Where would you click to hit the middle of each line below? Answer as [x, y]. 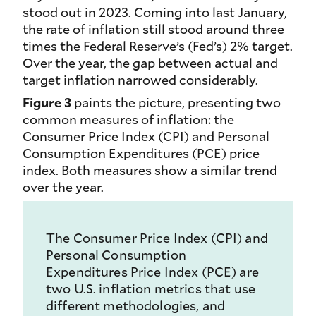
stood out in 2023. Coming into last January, [155, 12]
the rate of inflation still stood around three [153, 29]
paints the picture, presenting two [177, 103]
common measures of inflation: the [128, 120]
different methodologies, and [136, 306]
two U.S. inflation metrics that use [151, 289]
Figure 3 [48, 103]
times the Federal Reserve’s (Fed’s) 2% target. [158, 46]
